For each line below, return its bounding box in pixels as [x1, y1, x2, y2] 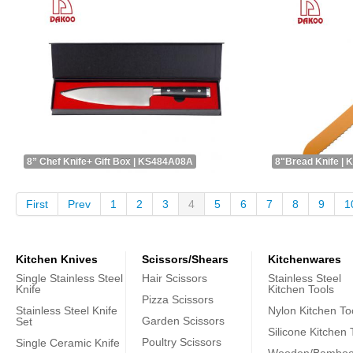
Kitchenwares [268, 253, 341, 266]
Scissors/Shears [142, 253, 229, 266]
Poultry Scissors [142, 336, 221, 348]
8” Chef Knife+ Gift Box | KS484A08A [27, 156, 193, 167]
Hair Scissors [142, 272, 207, 284]
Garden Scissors [142, 314, 225, 327]
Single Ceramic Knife [16, 336, 120, 349]
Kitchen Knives [16, 253, 98, 266]
